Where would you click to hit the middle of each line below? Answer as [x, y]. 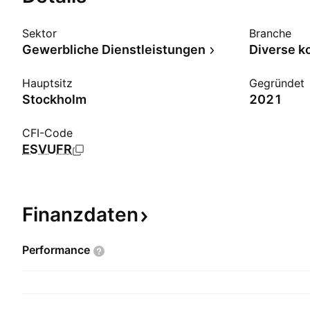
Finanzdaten [80, 215]
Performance [56, 250]
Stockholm [54, 99]
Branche [270, 33]
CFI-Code [47, 133]
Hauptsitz [47, 83]
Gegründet [277, 83]
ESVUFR [47, 149]
